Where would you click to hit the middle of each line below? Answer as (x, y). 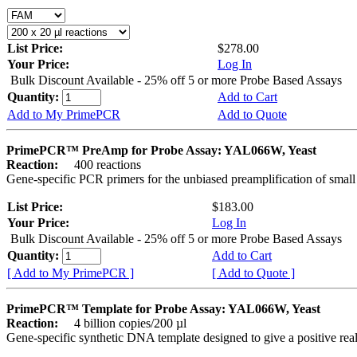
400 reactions (101, 164)
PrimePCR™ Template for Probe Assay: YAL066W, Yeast (163, 308)
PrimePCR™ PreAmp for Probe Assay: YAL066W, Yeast (161, 150)
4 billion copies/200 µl (124, 323)
